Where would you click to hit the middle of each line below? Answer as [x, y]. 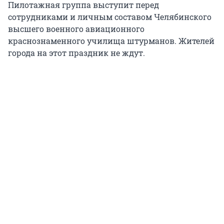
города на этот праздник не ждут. [76, 53]
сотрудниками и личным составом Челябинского [110, 17]
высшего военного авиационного [76, 29]
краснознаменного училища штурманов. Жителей [111, 41]
